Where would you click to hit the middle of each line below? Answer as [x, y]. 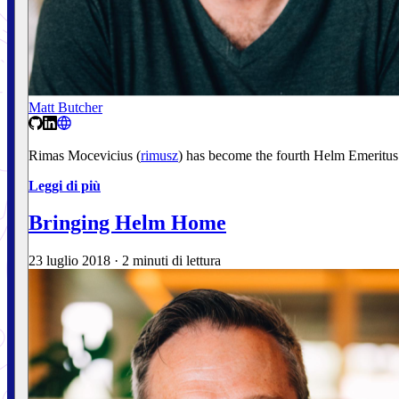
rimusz [159, 155]
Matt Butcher [65, 107]
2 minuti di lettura [171, 261]
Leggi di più [65, 185]
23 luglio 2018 [69, 261]
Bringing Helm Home [127, 223]
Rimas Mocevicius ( [85, 155]
